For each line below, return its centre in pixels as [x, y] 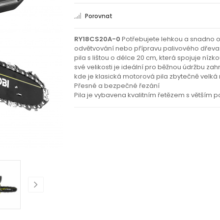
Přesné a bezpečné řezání [117, 86]
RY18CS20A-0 [97, 39]
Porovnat [99, 16]
